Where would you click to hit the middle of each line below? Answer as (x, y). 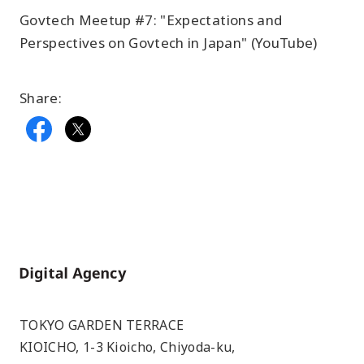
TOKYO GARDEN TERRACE (102, 325)
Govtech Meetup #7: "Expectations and (151, 19)
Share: (41, 97)
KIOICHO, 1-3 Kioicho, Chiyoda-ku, (128, 347)
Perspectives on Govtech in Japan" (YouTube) (169, 42)
